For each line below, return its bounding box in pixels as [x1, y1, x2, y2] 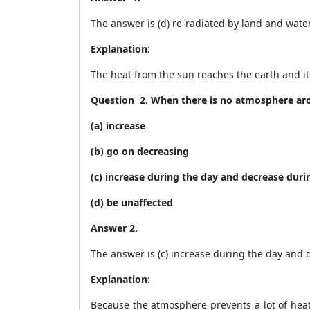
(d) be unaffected [91, 196, 173, 209]
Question [91, 93, 137, 107]
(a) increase [91, 119, 145, 132]
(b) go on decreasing [91, 145, 189, 158]
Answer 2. [91, 221, 140, 235]
